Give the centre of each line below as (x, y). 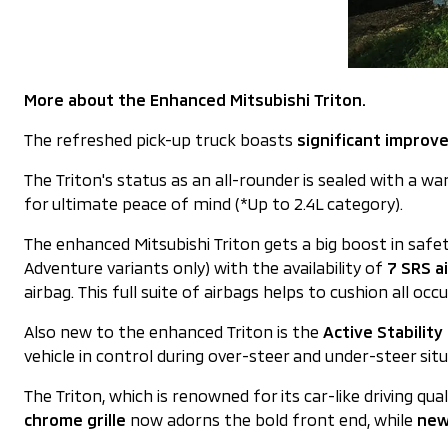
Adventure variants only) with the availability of (205, 267)
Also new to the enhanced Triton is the (173, 331)
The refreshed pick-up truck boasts (160, 139)
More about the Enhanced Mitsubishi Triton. (195, 99)
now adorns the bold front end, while (271, 419)
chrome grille (75, 419)
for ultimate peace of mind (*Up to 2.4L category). (213, 203)
